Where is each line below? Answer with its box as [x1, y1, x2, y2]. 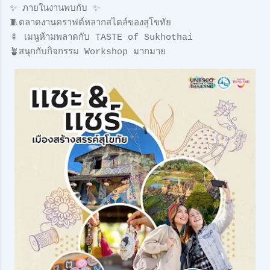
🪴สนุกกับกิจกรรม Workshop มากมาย [10, 47, 166, 57]
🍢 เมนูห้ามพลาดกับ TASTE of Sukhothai [10, 33, 193, 43]
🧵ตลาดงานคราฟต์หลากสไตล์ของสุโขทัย [10, 18, 171, 28]
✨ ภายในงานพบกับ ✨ [10, 4, 100, 14]
